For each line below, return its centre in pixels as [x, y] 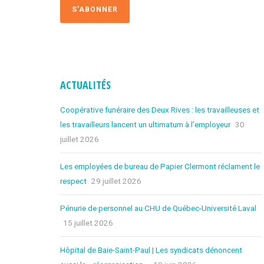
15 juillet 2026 [88, 222]
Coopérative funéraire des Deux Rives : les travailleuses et [160, 109]
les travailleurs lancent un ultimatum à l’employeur [145, 124]
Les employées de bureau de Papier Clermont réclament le [160, 166]
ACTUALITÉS [85, 85]
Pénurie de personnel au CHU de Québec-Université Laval [158, 208]
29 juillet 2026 [116, 181]
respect [73, 181]
